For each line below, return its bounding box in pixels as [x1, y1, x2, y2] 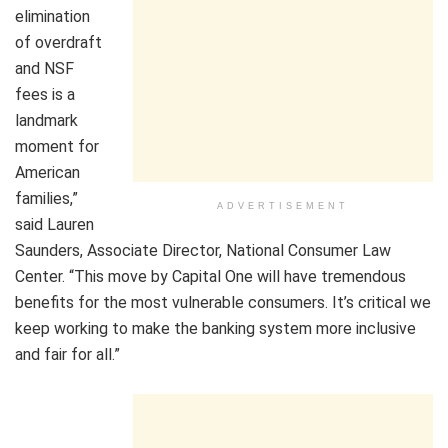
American [15, 163, 80, 183]
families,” [15, 189, 78, 209]
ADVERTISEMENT [217, 201, 349, 212]
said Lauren [15, 215, 94, 235]
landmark [15, 111, 78, 131]
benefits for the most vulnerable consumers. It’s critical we [15, 293, 431, 313]
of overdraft [15, 33, 102, 53]
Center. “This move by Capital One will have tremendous [15, 267, 406, 287]
